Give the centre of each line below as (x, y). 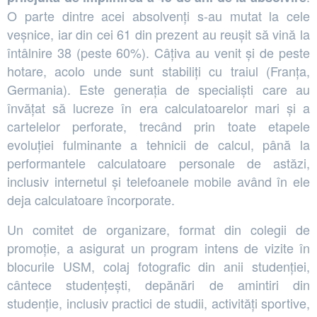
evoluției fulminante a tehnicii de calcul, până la (158, 144)
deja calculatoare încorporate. (91, 199)
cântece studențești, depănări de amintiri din (158, 284)
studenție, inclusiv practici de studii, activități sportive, (158, 302)
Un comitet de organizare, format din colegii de (158, 229)
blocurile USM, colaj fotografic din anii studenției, (158, 266)
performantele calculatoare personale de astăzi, (158, 162)
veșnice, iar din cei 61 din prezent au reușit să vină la (158, 34)
